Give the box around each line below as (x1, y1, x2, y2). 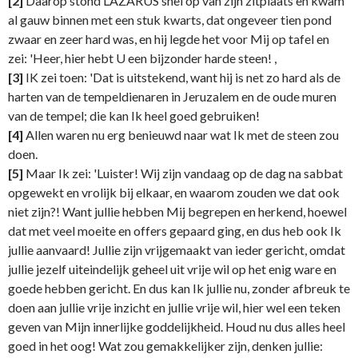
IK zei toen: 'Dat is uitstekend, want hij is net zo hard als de (23, 70, 340, 86)
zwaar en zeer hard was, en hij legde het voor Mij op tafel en (8, 31, 329, 47)
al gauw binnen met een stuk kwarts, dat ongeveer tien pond (8, 12, 332, 28)
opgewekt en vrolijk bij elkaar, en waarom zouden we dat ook (8, 185, 340, 201)
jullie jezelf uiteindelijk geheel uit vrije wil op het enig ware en (8, 261, 336, 277)
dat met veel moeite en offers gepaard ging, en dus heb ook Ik (8, 223, 341, 239)
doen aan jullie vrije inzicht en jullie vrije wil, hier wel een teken (8, 300, 340, 316)
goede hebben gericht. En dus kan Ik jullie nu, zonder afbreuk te (8, 280, 350, 296)
